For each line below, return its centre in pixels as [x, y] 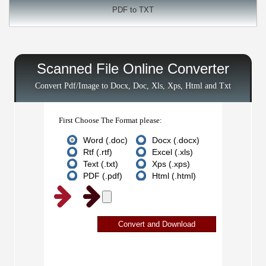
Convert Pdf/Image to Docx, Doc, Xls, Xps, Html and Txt [133, 86]
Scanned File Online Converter [133, 69]
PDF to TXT [133, 10]
